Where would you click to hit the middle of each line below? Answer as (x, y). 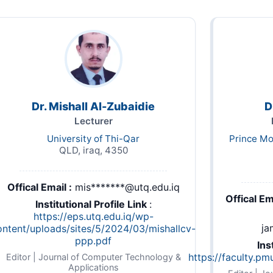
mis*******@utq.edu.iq (127, 187)
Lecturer (93, 121)
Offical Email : (39, 187)
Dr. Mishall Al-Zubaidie (93, 106)
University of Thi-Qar (93, 138)
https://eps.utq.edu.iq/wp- (93, 216)
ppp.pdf (93, 240)
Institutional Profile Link (92, 204)
